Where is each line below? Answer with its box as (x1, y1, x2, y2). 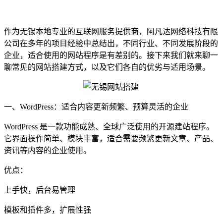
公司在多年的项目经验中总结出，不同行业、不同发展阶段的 (4, 39, 218, 48)
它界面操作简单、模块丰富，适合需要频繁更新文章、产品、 (4, 134, 218, 143)
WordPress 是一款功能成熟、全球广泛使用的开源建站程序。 (4, 122, 214, 131)
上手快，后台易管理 (4, 185, 75, 194)
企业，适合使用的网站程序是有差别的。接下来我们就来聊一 (4, 51, 218, 59)
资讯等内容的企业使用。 (4, 146, 91, 155)
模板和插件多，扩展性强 (4, 205, 91, 214)
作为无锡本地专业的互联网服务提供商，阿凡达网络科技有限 (4, 27, 218, 36)
